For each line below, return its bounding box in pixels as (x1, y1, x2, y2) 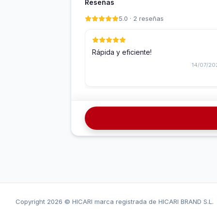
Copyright (15, 198, 47, 206)
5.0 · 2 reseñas (119, 15, 164, 23)
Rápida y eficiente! (92, 48, 152, 57)
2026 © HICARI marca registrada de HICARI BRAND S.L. (47, 198, 214, 206)
